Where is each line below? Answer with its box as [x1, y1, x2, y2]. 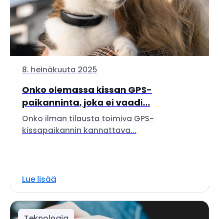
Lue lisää [22, 174, 56, 185]
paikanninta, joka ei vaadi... [22, 96, 150, 109]
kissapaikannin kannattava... [22, 125, 136, 136]
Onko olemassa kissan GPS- [22, 84, 152, 96]
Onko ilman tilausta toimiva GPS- [22, 113, 154, 124]
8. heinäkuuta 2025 [22, 64, 97, 75]
